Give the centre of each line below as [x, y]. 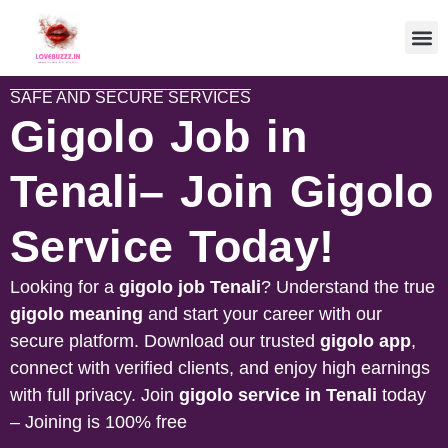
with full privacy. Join [94, 394]
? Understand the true [348, 286]
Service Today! [172, 246]
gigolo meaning [76, 313]
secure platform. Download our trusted [165, 340]
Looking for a [64, 286]
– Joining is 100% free [98, 421]
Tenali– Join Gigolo [222, 191]
